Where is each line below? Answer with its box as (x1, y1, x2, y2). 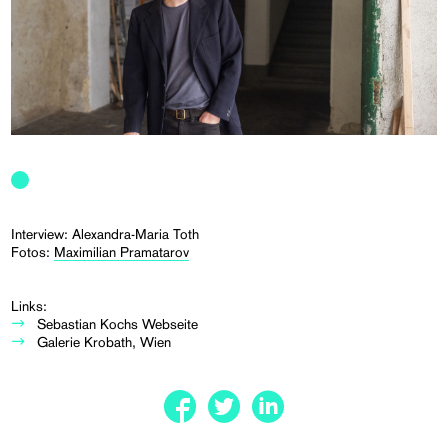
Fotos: (11, 243, 55, 260)
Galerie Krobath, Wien (37, 333, 172, 350)
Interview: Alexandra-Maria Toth (11, 225, 200, 242)
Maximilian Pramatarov (54, 243, 190, 260)
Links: (11, 297, 48, 314)
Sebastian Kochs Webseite (37, 315, 199, 332)
